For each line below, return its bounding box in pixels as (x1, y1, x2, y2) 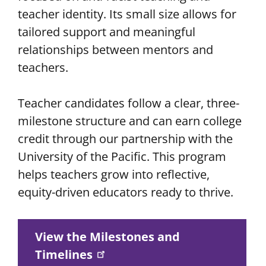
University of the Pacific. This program (18, 148, 226, 165)
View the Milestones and (35, 228, 180, 245)
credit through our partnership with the (18, 130, 233, 147)
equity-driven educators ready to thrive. (18, 183, 233, 201)
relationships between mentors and (18, 41, 213, 58)
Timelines (35, 246, 93, 262)
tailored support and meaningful (18, 23, 195, 40)
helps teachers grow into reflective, (18, 166, 210, 183)
